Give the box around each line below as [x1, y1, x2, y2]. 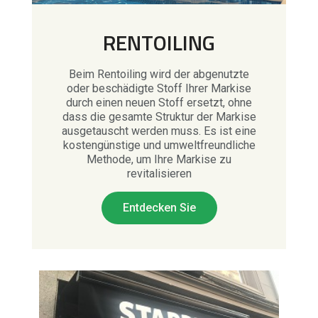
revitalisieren [126, 167, 192, 180]
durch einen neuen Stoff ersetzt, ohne [66, 96, 252, 109]
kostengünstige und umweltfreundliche [62, 138, 256, 152]
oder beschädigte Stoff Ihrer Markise [67, 82, 251, 95]
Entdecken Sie [122, 201, 196, 214]
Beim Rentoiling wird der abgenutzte [69, 67, 249, 81]
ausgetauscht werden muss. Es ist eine [62, 124, 256, 138]
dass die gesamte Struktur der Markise [62, 110, 256, 124]
